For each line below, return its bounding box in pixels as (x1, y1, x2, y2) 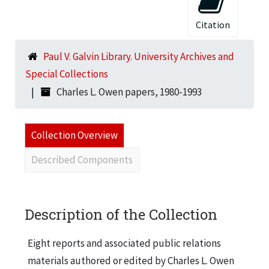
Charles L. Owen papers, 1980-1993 (56, 85, 202, 98)
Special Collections (25, 67, 108, 80)
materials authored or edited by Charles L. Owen (28, 253, 234, 267)
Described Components (31, 153, 133, 166)
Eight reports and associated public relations (28, 236, 221, 250)
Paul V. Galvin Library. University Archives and (43, 49, 234, 63)
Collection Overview (31, 128, 118, 142)
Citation (196, 18, 230, 31)
